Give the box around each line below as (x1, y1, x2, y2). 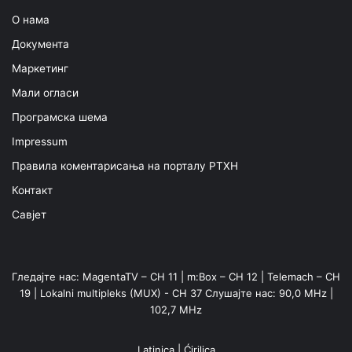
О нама (12, 13, 49, 26)
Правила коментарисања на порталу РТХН (12, 159, 238, 172)
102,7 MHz (150, 302, 202, 316)
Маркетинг (12, 61, 68, 75)
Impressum (12, 134, 68, 148)
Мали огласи (12, 86, 79, 99)
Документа (12, 37, 69, 50)
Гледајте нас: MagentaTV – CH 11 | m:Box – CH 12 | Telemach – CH (12, 269, 340, 283)
